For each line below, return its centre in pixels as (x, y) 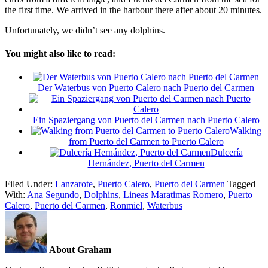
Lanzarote (74, 184)
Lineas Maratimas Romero (173, 195)
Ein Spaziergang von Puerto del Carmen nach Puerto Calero (146, 120)
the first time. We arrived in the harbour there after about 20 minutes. (133, 10)
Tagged (241, 184)
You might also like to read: (60, 54)
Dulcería (226, 153)
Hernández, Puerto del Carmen (146, 163)
